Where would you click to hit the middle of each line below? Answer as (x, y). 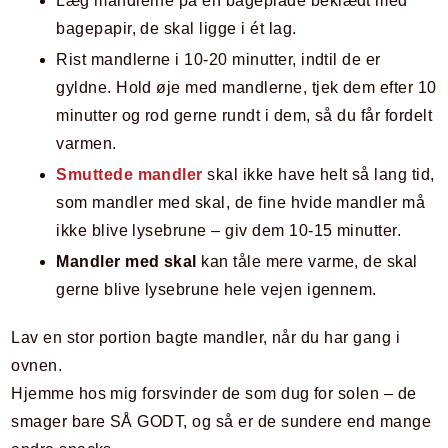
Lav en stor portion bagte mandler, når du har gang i (206, 338)
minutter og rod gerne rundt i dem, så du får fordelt (244, 116)
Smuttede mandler (129, 175)
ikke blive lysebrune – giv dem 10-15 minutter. (229, 231)
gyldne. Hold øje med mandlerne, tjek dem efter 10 (246, 88)
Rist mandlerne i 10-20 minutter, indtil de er (218, 60)
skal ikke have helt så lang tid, (318, 175)
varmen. (86, 144)
